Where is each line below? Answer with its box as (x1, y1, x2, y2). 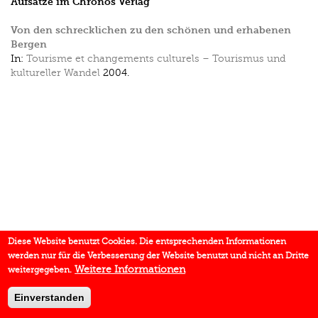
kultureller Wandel (11, 67, 100, 78)
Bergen (11, 38, 47, 50)
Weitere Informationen (75, 264, 186, 275)
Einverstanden (14, 292, 85, 303)
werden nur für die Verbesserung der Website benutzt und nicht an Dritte (8, 251, 309, 261)
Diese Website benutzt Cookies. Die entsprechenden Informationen (8, 236, 287, 246)
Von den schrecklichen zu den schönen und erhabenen (11, 24, 291, 36)
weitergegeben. (8, 265, 72, 275)
